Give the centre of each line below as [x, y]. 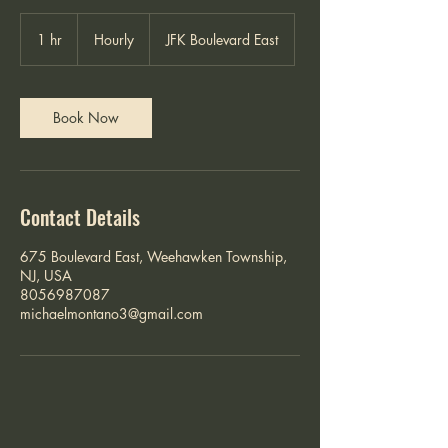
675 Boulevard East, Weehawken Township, [153, 256]
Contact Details [80, 217]
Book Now [86, 117]
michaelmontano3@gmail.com [111, 313]
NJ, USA [46, 275]
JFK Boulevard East [222, 39]
